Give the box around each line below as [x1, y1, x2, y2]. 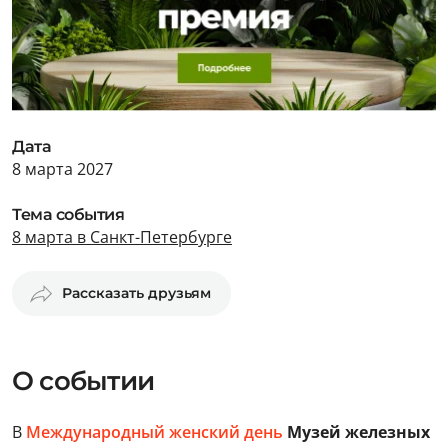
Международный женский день [26, 421, 283, 443]
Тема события [12, 205, 125, 224]
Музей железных [283, 421, 430, 443]
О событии [12, 365, 154, 397]
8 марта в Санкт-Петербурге [12, 226, 232, 248]
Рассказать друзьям [62, 284, 211, 302]
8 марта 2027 [12, 158, 113, 180]
